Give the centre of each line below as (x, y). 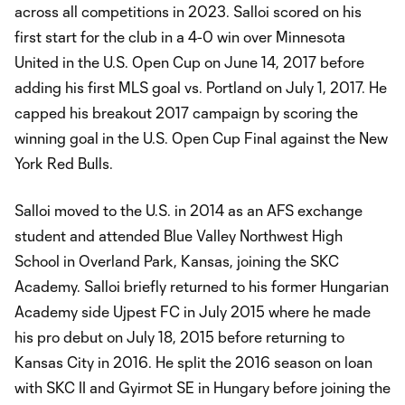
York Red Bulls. (64, 163)
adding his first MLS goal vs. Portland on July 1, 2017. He (201, 87)
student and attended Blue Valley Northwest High (179, 235)
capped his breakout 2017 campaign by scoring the (186, 112)
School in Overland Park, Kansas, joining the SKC (177, 260)
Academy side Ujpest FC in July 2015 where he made (193, 311)
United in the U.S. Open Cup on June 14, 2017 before (189, 61)
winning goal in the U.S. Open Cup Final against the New (201, 137)
